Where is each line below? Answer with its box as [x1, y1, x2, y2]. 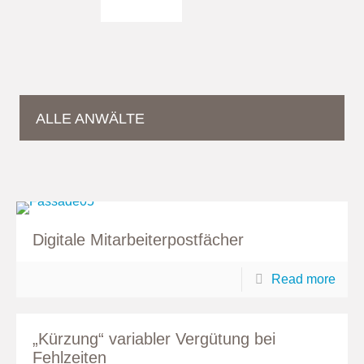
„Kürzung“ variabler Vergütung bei [32, 330, 275, 348]
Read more [271, 272, 336, 286]
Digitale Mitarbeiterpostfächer [32, 231, 244, 249]
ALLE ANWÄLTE [36, 110, 145, 127]
